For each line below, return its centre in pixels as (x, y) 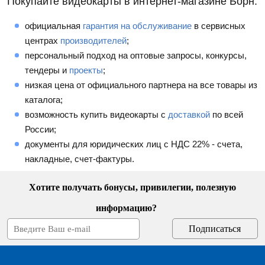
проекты (86, 70)
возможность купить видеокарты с (97, 115)
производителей (94, 41)
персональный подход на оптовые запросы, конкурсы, (136, 56)
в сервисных (219, 26)
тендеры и (47, 70)
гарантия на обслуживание (138, 26)
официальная (54, 26)
